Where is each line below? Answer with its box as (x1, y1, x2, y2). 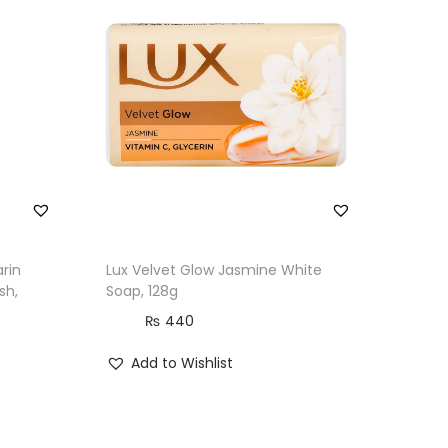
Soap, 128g (105, 280, 178, 301)
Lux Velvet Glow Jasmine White (105, 259, 322, 280)
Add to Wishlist (130, 352, 233, 373)
